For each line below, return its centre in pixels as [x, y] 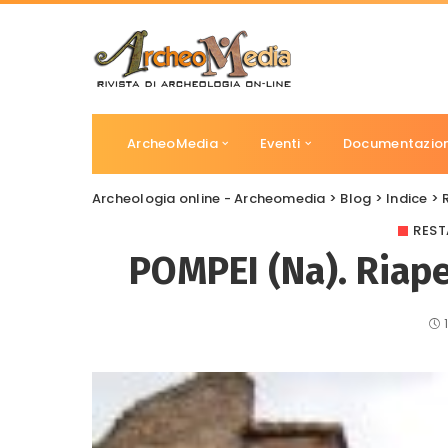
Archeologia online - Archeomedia [209, 198]
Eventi [280, 143]
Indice [407, 198]
